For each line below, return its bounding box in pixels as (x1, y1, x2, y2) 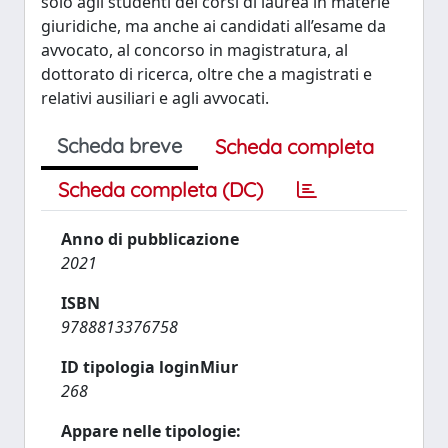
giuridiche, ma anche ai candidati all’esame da (41, 15, 386, 37)
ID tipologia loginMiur (61, 356, 238, 378)
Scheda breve (57, 133, 182, 158)
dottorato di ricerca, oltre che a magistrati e (41, 63, 372, 85)
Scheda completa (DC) (58, 177, 263, 202)
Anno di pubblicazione (61, 228, 239, 250)
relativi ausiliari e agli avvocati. (41, 87, 269, 109)
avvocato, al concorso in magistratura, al (41, 39, 348, 61)
